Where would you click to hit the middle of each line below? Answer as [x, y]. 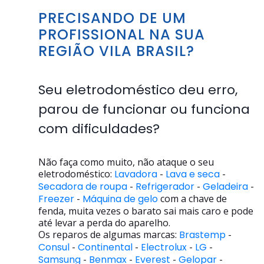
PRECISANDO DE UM [112, 18]
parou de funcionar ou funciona [144, 109]
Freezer [56, 199]
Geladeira [225, 187]
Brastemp [202, 235]
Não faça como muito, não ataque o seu [126, 162]
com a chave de [192, 199]
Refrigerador [165, 187]
